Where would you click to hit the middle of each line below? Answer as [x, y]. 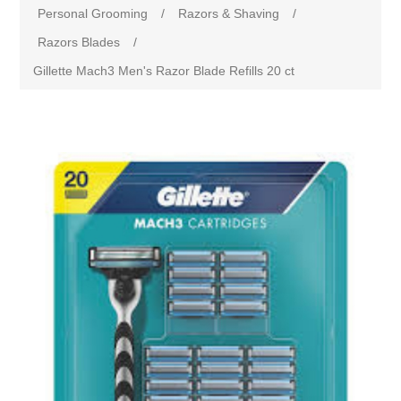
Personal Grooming [93, 13]
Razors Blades [79, 42]
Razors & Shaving [229, 13]
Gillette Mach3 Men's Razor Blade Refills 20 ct [164, 71]
